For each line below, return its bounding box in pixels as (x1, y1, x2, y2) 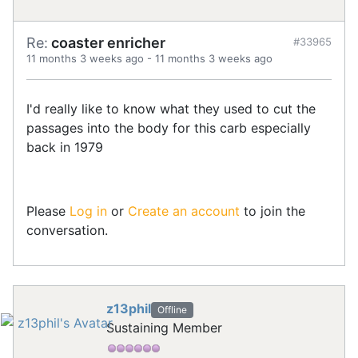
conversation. (26, 222, 108, 239)
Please (26, 203, 70, 220)
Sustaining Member (106, 320, 222, 336)
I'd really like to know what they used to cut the (26, 101, 316, 117)
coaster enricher (48, 34, 165, 52)
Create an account (128, 203, 240, 220)
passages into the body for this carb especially (26, 120, 311, 137)
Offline (157, 304, 187, 316)
